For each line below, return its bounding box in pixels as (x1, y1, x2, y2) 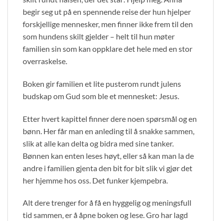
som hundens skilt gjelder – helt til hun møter (23, 31, 175, 41)
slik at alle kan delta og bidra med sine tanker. (23, 138, 174, 148)
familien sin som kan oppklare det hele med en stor (23, 43, 192, 53)
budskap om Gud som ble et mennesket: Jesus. (23, 91, 179, 101)
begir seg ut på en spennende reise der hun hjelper (23, 6, 191, 16)
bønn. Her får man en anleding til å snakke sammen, (23, 126, 194, 136)
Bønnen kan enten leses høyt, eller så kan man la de (23, 150, 194, 160)
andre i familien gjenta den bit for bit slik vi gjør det (23, 163, 192, 173)
